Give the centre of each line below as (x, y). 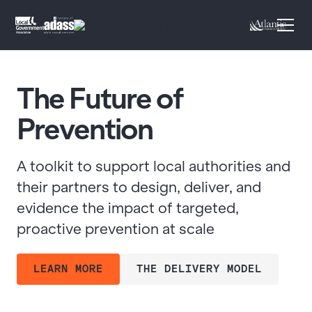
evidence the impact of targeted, (128, 208)
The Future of (100, 99)
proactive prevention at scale (116, 229)
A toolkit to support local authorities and (154, 166)
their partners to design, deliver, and (139, 187)
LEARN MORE (68, 269)
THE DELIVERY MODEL (199, 269)
